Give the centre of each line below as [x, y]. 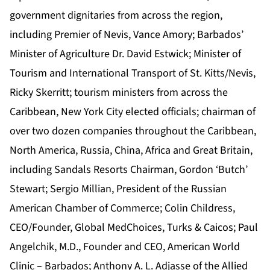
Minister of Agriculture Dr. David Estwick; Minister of [125, 54]
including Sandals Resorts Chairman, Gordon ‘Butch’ [129, 170]
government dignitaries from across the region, [116, 16]
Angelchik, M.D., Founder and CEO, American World [125, 247]
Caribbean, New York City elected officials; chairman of [133, 112]
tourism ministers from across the [151, 93]
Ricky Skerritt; [41, 93]
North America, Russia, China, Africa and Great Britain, [131, 151]
